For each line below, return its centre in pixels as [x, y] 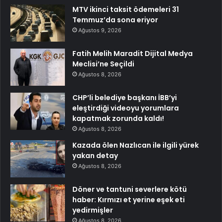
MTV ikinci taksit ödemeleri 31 [126, 9]
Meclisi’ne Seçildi [103, 64]
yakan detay [95, 155]
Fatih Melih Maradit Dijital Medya [133, 53]
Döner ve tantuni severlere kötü [130, 189]
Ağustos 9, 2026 [100, 30]
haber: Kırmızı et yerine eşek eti [129, 199]
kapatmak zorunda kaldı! [118, 118]
